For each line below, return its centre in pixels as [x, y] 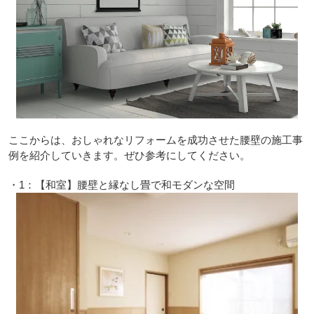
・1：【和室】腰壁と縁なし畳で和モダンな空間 [121, 184]
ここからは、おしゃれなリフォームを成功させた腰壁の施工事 [155, 139]
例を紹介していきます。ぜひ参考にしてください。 [129, 155]
